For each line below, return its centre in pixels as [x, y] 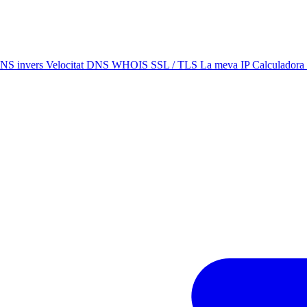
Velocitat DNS [79, 65]
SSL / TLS [175, 65]
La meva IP [226, 65]
